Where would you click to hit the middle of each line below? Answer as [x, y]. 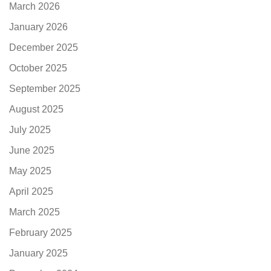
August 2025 [36, 109]
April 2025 [31, 192]
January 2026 [38, 27]
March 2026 [34, 7]
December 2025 [44, 48]
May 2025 [30, 171]
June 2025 [32, 151]
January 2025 [38, 253]
